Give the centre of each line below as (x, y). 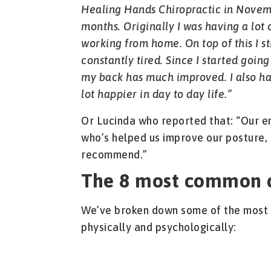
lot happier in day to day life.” (157, 94)
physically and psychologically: (159, 227)
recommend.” (114, 155)
